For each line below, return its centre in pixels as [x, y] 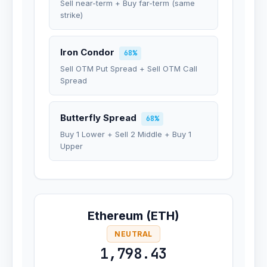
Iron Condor [87, 52]
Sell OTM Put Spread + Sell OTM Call [129, 69]
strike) [72, 15]
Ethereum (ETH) [133, 216]
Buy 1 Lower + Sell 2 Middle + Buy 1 [126, 134]
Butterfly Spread [98, 118]
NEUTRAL [133, 234]
